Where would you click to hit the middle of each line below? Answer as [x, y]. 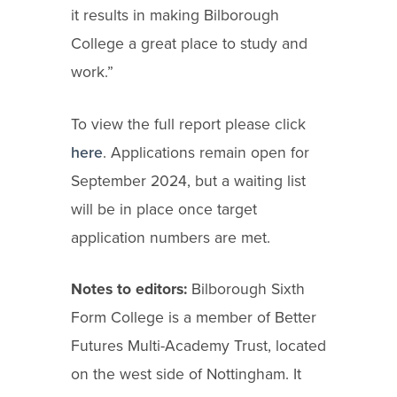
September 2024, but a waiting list [188, 181]
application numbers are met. [171, 237]
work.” [92, 72]
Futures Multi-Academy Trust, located [198, 346]
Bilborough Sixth [248, 290]
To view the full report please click [188, 124]
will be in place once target [164, 209]
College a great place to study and [189, 43]
